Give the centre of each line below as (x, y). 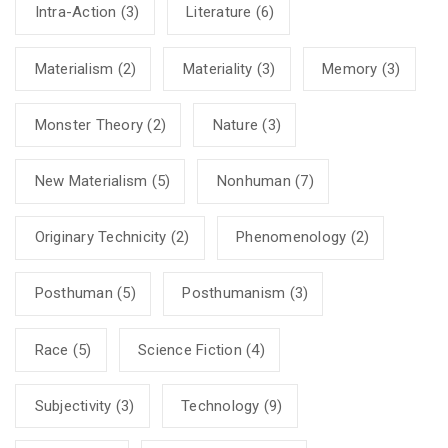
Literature (219, 12)
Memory (350, 68)
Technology (220, 405)
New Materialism (91, 180)
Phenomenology (291, 237)
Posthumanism (234, 293)
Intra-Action (75, 12)
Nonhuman (253, 180)
